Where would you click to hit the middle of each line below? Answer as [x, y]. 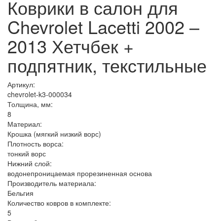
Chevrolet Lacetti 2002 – [103, 26]
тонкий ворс [27, 153]
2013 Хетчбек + [71, 46]
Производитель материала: [52, 183]
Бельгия [20, 193]
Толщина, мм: [30, 104]
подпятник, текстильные [107, 65]
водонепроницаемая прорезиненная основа [80, 173]
